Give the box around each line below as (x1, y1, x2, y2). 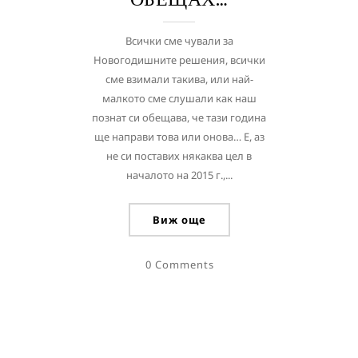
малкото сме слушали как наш (101, 91, 257, 105)
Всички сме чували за (125, 34, 233, 48)
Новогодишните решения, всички (93, 53, 265, 67)
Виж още (152, 213, 206, 227)
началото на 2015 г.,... (125, 168, 233, 182)
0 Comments (145, 257, 214, 272)
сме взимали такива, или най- (105, 72, 253, 86)
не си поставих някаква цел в (106, 149, 252, 163)
